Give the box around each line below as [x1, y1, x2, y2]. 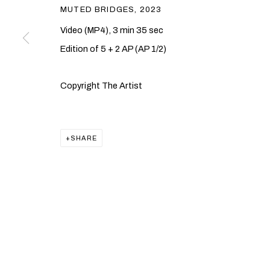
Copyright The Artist [60, 81, 142, 90]
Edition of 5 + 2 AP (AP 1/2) [60, 44, 166, 54]
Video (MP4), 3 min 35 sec [60, 25, 163, 35]
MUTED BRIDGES [60, 5, 135, 14]
